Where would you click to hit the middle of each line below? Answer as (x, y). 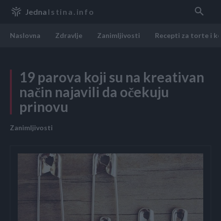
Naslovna (25, 35)
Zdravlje (69, 35)
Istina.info (71, 12)
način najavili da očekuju (94, 92)
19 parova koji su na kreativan (112, 77)
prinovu (44, 107)
